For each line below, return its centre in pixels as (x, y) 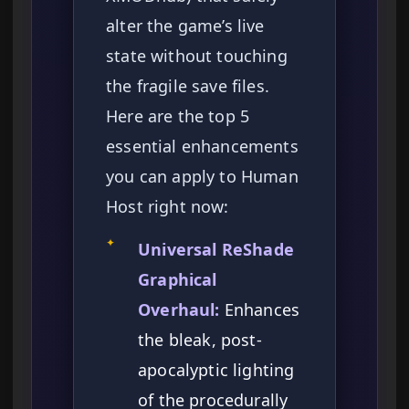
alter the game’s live (185, 26)
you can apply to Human (202, 177)
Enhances (260, 310)
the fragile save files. (188, 86)
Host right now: (168, 207)
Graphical (178, 280)
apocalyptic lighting (216, 370)
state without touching (197, 56)
